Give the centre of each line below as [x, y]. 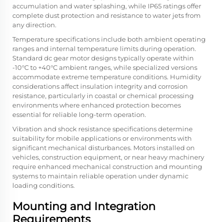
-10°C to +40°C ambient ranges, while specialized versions [105, 67]
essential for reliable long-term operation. [79, 114]
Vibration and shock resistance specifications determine [103, 129]
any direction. [34, 25]
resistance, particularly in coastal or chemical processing [103, 96]
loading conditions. [44, 185]
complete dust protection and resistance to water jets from [107, 15]
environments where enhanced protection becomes [97, 105]
